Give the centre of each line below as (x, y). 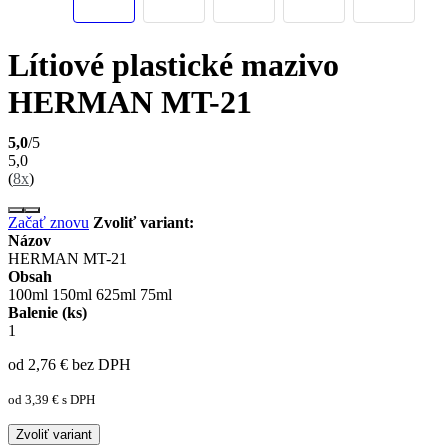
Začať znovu (48, 223)
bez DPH (99, 365)
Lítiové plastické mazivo (173, 64)
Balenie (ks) (47, 313)
